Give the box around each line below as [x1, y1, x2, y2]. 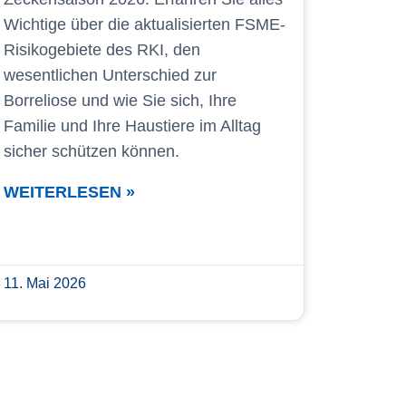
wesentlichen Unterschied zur [3, 65, 217, 84]
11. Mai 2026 [3, 275, 86, 291]
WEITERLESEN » [3, 182, 135, 201]
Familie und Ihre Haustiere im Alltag [3, 116, 261, 135]
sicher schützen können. [3, 141, 179, 160]
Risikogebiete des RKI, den [3, 40, 200, 59]
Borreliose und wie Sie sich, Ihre [3, 91, 237, 110]
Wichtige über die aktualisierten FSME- [3, 14, 285, 34]
